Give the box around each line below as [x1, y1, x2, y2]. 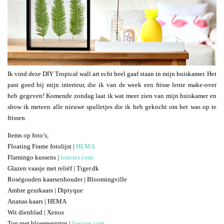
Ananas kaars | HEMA [7, 197, 66, 205]
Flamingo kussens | [7, 153, 60, 161]
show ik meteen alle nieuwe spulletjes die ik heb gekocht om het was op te [7, 103, 216, 111]
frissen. [7, 114, 26, 122]
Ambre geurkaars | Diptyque [7, 186, 83, 194]
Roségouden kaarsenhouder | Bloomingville [7, 175, 127, 183]
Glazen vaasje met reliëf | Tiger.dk [7, 164, 99, 172]
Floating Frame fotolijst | [7, 142, 76, 150]
